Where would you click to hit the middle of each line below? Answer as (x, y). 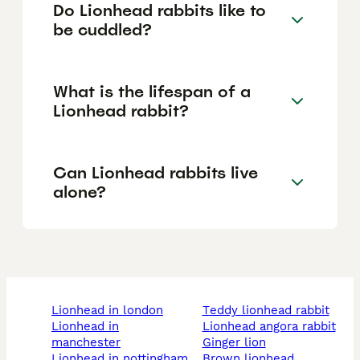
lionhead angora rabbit (272, 327)
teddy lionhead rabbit (269, 311)
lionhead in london (111, 311)
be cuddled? (102, 29)
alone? (80, 192)
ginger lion (238, 343)
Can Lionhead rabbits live (155, 172)
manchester (86, 343)
